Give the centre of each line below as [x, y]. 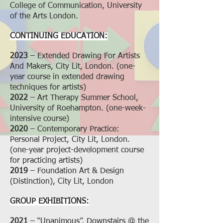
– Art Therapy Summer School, [83, 98]
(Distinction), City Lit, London [62, 182]
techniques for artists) [48, 88]
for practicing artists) [46, 161]
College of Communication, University [76, 6]
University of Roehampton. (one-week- [78, 109]
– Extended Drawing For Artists [84, 56]
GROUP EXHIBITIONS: [50, 202]
